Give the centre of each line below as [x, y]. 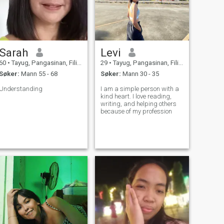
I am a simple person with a [139, 89]
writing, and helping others [138, 104]
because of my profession [136, 111]
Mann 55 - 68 [38, 74]
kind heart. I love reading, [136, 96]
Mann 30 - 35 [140, 74]
